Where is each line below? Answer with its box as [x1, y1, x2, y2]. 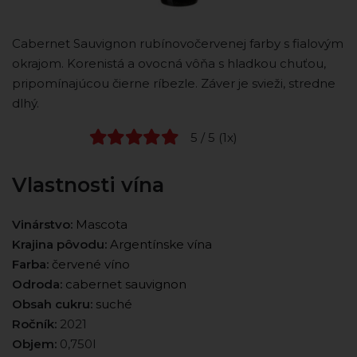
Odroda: [12, 277, 62, 292]
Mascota [76, 217, 127, 233]
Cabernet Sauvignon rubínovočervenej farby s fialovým [12, 35, 343, 51]
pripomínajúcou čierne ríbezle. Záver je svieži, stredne [12, 75, 335, 91]
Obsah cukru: [12, 296, 92, 312]
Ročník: [12, 316, 57, 332]
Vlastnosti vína [12, 171, 164, 197]
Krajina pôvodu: [12, 237, 107, 253]
